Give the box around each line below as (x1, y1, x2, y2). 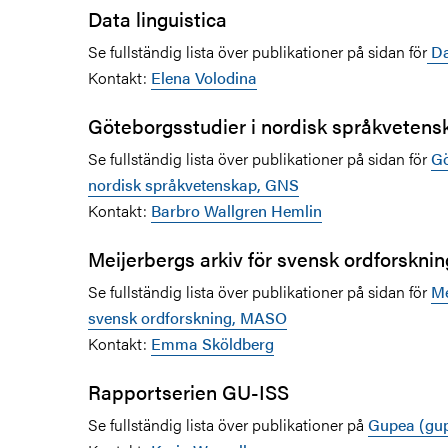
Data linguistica (88, 3, 227, 33)
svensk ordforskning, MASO (88, 305, 287, 329)
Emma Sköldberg (151, 331, 274, 355)
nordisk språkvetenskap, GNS (88, 172, 299, 196)
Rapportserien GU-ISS (88, 376, 289, 406)
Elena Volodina (151, 65, 257, 89)
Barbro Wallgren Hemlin (151, 198, 322, 222)
